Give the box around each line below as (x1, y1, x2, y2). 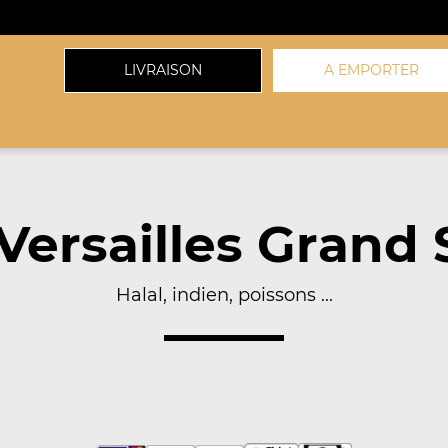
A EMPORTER (324, 61, 419, 79)
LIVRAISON (124, 61, 202, 79)
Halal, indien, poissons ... (115, 284, 333, 306)
